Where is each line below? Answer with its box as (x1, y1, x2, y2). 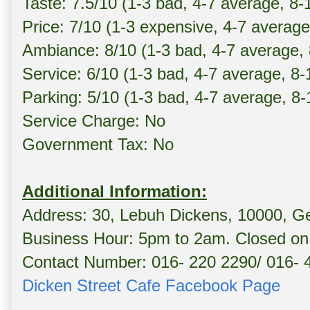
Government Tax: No (22, 135, 174, 154)
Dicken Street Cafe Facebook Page (22, 276, 280, 295)
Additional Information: (22, 182, 207, 201)
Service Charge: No (22, 111, 165, 131)
